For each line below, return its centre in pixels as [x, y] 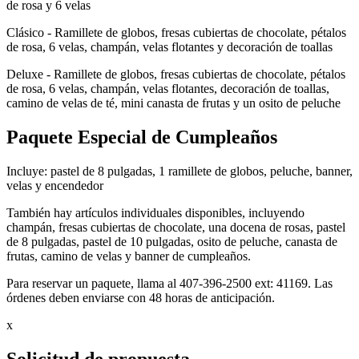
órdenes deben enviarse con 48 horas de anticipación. [141, 298]
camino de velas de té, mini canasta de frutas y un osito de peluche [173, 103]
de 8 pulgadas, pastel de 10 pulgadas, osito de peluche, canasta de [172, 242]
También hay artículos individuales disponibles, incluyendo [155, 213]
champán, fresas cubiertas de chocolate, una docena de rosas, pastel [176, 228]
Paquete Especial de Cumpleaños [142, 137]
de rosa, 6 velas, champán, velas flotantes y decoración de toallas [169, 47]
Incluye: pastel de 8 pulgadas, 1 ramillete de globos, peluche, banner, [179, 171]
